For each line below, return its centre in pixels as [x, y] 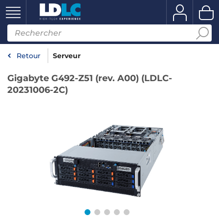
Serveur [67, 56]
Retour [29, 56]
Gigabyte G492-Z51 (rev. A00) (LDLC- [90, 78]
